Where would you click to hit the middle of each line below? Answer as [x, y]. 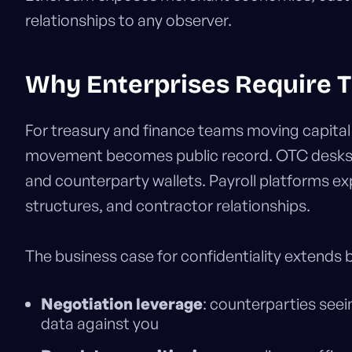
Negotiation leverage [122, 304]
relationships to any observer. [128, 20]
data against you [100, 324]
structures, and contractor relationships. [168, 206]
